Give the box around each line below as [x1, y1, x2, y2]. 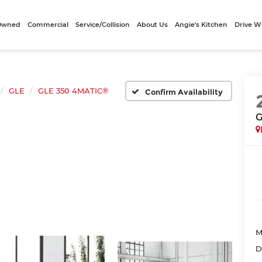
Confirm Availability [144, 87, 223, 96]
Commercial [27, 20, 69, 29]
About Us [137, 20, 168, 29]
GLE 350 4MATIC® [38, 86, 108, 95]
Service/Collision [75, 20, 130, 29]
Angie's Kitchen [175, 20, 228, 29]
